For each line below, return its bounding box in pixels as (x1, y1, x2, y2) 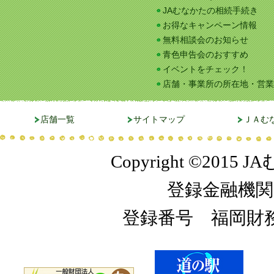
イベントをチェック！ (163, 64, 248, 74)
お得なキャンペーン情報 (163, 20, 257, 30)
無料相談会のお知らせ (163, 35, 248, 45)
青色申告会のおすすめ (163, 50, 248, 59)
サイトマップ (133, 114, 185, 124)
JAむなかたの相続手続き (163, 6, 258, 15)
